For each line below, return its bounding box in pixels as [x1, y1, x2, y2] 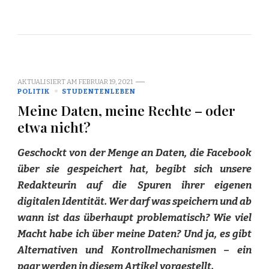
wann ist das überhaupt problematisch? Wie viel [17, 211, 252, 224]
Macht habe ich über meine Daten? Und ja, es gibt [17, 227, 252, 240]
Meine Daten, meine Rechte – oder [17, 100, 235, 119]
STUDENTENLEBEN [62, 86, 136, 95]
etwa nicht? [17, 117, 91, 136]
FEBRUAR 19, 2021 [79, 77, 133, 86]
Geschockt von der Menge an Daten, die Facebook [17, 146, 252, 159]
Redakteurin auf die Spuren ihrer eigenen [17, 178, 252, 192]
